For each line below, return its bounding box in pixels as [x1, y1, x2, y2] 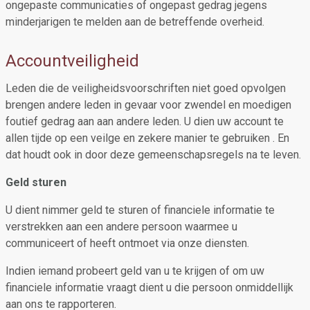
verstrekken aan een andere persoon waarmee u [6, 220, 237, 233]
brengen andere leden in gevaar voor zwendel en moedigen [6, 98, 291, 111]
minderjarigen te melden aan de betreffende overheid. [6, 15, 264, 28]
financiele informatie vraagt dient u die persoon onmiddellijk [6, 281, 293, 294]
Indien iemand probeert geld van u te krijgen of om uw [6, 264, 264, 277]
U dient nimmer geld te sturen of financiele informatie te [6, 203, 275, 217]
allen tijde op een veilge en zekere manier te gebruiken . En [6, 131, 289, 145]
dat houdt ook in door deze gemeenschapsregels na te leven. [6, 148, 301, 161]
